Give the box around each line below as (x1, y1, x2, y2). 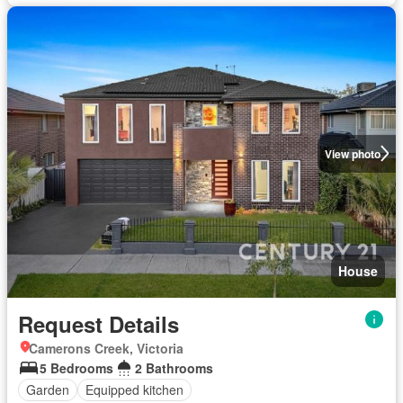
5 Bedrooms (40, 358, 113, 377)
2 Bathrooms (135, 358, 213, 377)
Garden (26, 381, 69, 399)
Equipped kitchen (85, 381, 184, 399)
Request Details (18, 308, 179, 339)
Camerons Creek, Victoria (29, 338, 184, 357)
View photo (324, 145, 381, 162)
